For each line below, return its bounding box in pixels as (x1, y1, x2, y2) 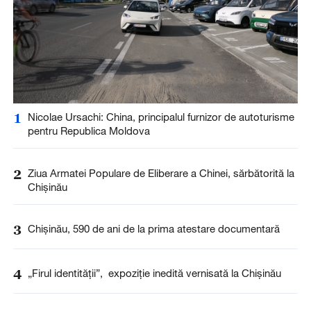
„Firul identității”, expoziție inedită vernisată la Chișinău (27, 266, 281, 279)
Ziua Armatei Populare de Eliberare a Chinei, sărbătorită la (27, 166, 294, 179)
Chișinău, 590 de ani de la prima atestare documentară (27, 221, 280, 235)
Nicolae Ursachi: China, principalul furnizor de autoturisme (27, 110, 294, 124)
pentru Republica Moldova (27, 124, 150, 137)
